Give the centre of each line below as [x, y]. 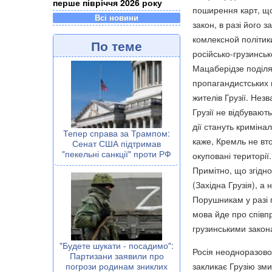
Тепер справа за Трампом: [117, 133]
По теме [117, 45]
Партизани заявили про [117, 256]
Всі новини [117, 17]
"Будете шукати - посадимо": [117, 246]
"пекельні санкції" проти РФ [117, 154]
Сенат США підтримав [117, 144]
